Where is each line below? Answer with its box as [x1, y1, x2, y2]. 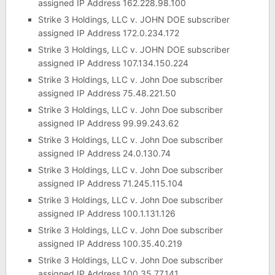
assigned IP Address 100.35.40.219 [37, 238, 182, 249]
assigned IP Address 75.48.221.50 [37, 87, 176, 98]
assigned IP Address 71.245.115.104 [37, 177, 183, 188]
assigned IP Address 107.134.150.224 [37, 57, 188, 68]
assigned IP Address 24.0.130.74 [37, 147, 171, 158]
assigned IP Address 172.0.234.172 [37, 27, 179, 38]
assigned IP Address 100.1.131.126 [37, 207, 176, 219]
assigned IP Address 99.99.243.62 [37, 117, 179, 128]
